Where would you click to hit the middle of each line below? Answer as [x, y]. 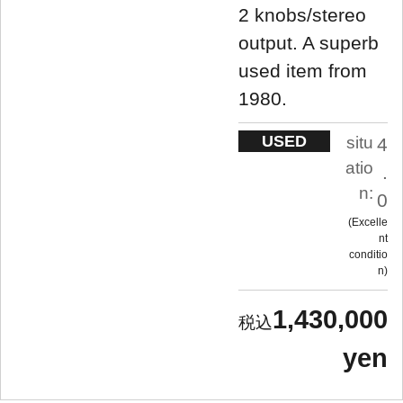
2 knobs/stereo [302, 14]
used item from [303, 70]
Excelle [370, 223]
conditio [368, 255]
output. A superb [309, 42]
